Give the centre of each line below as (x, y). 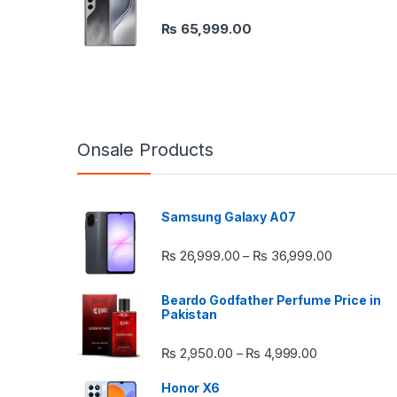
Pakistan (189, 314)
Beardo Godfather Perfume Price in (271, 300)
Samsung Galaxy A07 (229, 216)
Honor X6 (191, 387)
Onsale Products (145, 149)
